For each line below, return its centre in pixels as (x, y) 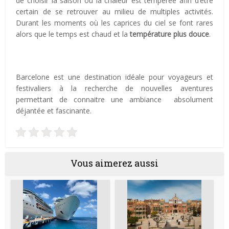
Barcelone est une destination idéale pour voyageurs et (114, 77)
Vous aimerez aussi (114, 163)
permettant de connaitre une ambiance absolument (114, 100)
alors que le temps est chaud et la (72, 34)
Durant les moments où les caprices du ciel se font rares (114, 23)
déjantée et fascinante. (54, 111)
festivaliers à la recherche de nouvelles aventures (114, 88)
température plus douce (169, 34)
